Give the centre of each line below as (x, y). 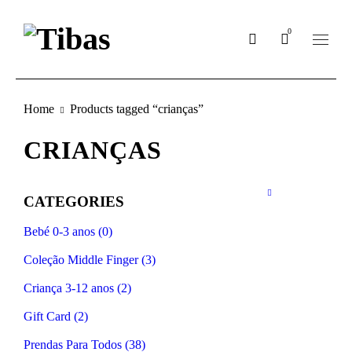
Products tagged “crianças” (137, 109)
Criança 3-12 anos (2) (77, 288)
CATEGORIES (74, 202)
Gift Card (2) (56, 316)
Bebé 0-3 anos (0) (68, 231)
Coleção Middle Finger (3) (90, 260)
